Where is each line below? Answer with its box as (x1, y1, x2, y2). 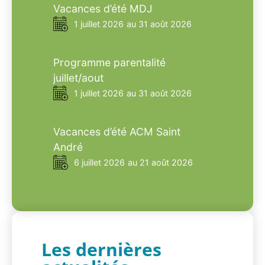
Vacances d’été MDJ (53, 2, 153, 15)
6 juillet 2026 (74, 157, 125, 167)
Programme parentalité (53, 56, 166, 69)
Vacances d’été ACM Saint (53, 125, 180, 138)
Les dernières (41, 237, 161, 261)
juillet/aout (53, 71, 104, 84)
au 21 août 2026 (128, 157, 193, 167)
